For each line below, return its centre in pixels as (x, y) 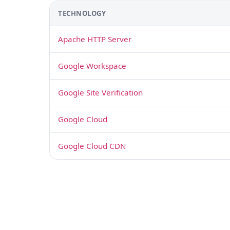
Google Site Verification (100, 92)
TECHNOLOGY (82, 13)
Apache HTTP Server (95, 39)
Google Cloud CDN (92, 146)
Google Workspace (92, 66)
